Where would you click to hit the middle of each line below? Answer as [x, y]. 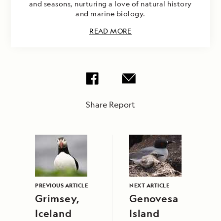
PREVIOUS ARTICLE [61, 185]
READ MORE [110, 31]
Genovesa [154, 199]
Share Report [110, 105]
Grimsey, [57, 199]
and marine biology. [110, 14]
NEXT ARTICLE [149, 185]
